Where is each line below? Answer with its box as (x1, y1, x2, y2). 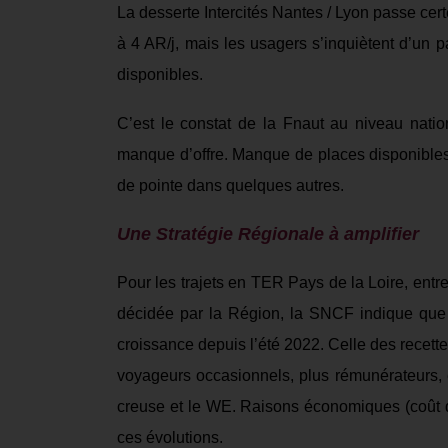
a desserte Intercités (126, 4, 272, 21)
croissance (117, 336, 194, 353)
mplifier (354, 224, 419, 244)
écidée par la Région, (126, 305, 284, 322)
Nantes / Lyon (272, 4, 373, 21)
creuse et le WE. (117, 398, 241, 415)
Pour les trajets (117, 274, 229, 291)
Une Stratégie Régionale (117, 224, 329, 244)
